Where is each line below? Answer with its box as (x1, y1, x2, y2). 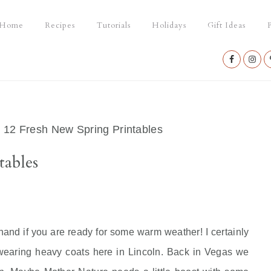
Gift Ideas (207, 20, 246, 31)
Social (218, 68, 267, 93)
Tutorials (96, 20, 131, 31)
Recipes (45, 20, 76, 31)
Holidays (151, 20, 186, 31)
